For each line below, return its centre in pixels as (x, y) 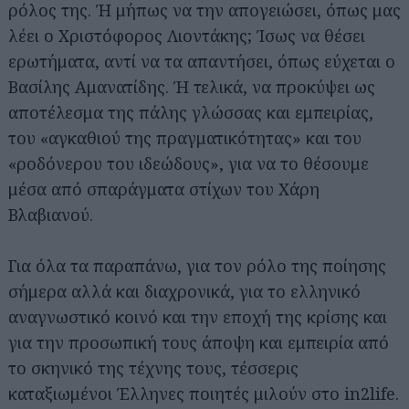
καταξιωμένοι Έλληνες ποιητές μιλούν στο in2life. (204, 393)
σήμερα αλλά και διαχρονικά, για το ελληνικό (184, 291)
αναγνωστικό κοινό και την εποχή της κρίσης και (198, 316)
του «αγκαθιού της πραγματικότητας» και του (185, 137)
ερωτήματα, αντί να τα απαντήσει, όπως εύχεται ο (202, 61)
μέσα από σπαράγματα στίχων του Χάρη (164, 189)
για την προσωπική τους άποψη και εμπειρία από (199, 342)
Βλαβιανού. (51, 214)
